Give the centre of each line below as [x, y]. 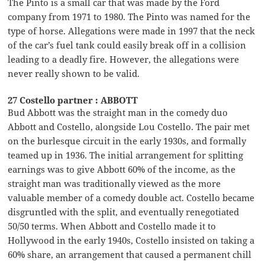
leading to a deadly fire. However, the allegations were [124, 59]
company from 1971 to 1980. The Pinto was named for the [129, 16]
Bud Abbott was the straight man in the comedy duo [118, 112]
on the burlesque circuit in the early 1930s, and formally [127, 140]
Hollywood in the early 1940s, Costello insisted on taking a [131, 240]
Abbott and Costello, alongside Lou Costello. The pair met [129, 126]
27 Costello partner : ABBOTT [73, 100]
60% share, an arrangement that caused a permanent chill [130, 254]
